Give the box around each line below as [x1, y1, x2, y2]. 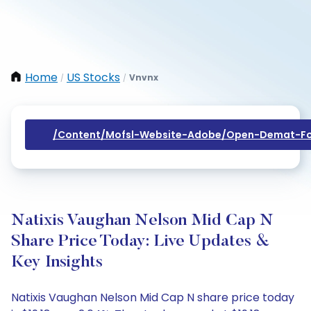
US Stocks [67, 69, 120, 85]
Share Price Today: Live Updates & [11, 233, 269, 250]
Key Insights [11, 254, 103, 271]
